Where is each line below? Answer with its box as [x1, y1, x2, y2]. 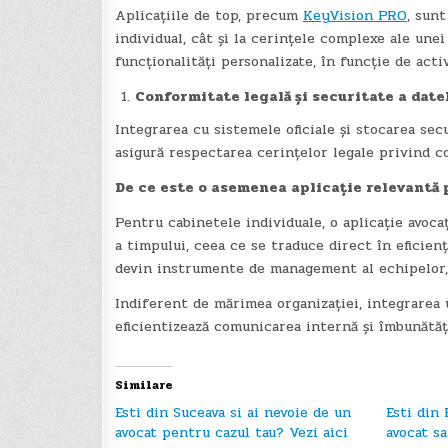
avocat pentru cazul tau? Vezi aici [114, 422, 348, 444]
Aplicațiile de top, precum [114, 5, 303, 27]
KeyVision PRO [302, 5, 407, 27]
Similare [114, 376, 173, 395]
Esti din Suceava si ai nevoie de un [114, 402, 351, 424]
